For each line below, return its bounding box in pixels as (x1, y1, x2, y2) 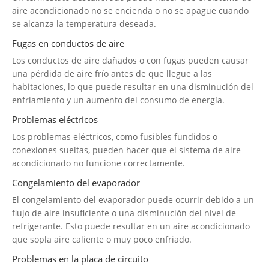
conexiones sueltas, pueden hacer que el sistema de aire (12, 144, 241, 156)
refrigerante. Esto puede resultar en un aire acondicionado (12, 220, 250, 232)
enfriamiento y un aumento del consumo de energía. (12, 94, 225, 106)
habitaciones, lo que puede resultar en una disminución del (12, 80, 253, 92)
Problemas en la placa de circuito (12, 252, 148, 265)
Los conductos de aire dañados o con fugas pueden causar (12, 54, 249, 66)
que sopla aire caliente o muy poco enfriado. (12, 233, 192, 245)
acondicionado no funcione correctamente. (12, 157, 185, 169)
